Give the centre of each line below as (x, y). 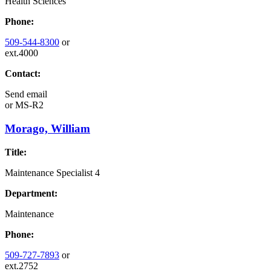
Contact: (23, 74)
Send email (26, 94)
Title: (16, 152)
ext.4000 (21, 53)
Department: (31, 193)
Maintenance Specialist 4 (52, 172)
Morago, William (47, 128)
